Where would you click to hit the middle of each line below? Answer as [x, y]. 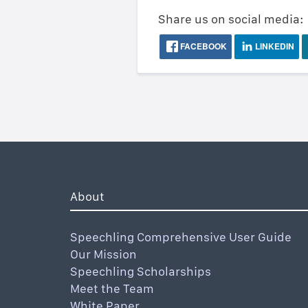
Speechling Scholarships [141, 272]
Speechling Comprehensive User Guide [181, 237]
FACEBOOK [202, 46]
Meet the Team [112, 289]
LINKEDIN [273, 46]
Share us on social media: [231, 19]
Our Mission [103, 254]
